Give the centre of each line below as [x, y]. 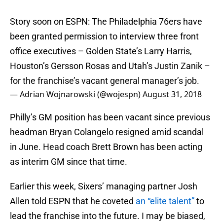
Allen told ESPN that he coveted [72, 201]
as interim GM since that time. [69, 162]
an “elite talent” [164, 201]
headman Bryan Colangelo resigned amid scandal [107, 132]
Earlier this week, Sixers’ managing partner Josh [104, 186]
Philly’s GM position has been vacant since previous [110, 117]
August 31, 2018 [172, 94]
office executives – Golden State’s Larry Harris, [101, 51]
